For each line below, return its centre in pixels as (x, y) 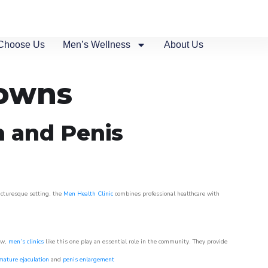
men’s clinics (26, 242)
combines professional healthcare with (166, 194)
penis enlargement (89, 260)
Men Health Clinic (88, 194)
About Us (184, 45)
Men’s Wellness (97, 45)
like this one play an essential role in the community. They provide (135, 242)
